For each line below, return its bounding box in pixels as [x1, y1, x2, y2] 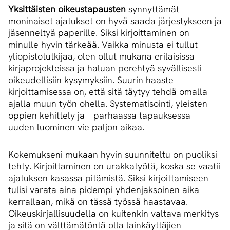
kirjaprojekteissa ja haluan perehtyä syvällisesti [8, 62, 202, 74]
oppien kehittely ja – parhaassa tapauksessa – [8, 109, 197, 122]
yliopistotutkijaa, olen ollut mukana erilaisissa [8, 50, 195, 63]
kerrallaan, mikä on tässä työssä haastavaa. [8, 196, 188, 208]
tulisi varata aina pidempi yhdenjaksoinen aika [8, 184, 199, 196]
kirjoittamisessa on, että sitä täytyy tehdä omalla [8, 86, 207, 98]
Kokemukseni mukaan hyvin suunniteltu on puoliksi [8, 148, 217, 161]
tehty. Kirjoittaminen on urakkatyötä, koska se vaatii [8, 160, 220, 172]
